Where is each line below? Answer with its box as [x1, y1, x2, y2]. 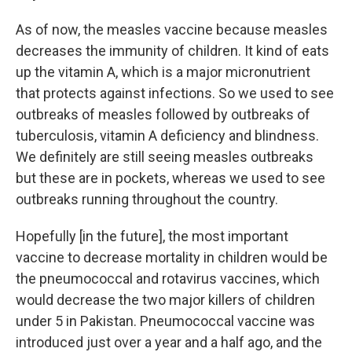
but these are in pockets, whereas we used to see [16, 169, 325, 186]
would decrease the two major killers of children [16, 291, 315, 308]
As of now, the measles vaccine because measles [16, 20, 328, 38]
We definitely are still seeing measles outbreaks [16, 148, 313, 165]
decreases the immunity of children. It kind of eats [16, 42, 329, 59]
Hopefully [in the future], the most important [16, 227, 288, 244]
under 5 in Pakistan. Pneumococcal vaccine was [16, 312, 315, 329]
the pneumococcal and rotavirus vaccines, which [16, 269, 320, 287]
